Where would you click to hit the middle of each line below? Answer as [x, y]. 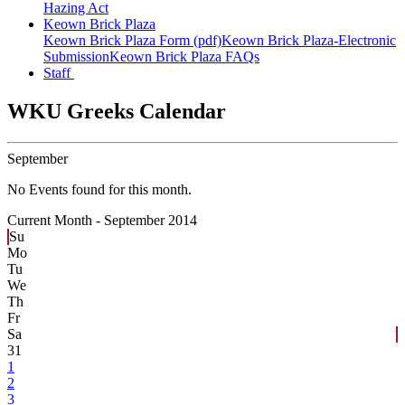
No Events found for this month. [99, 190]
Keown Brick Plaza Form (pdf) [132, 41]
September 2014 [151, 221]
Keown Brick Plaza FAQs [184, 57]
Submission [76, 57]
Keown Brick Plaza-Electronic [309, 41]
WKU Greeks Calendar [117, 112]
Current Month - [56, 221]
